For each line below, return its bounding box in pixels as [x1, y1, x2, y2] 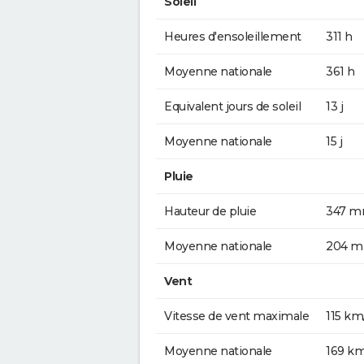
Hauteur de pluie [164, 203, 256, 219]
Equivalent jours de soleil [164, 98, 301, 114]
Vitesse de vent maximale [164, 308, 309, 323]
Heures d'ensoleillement [164, 28, 301, 44]
